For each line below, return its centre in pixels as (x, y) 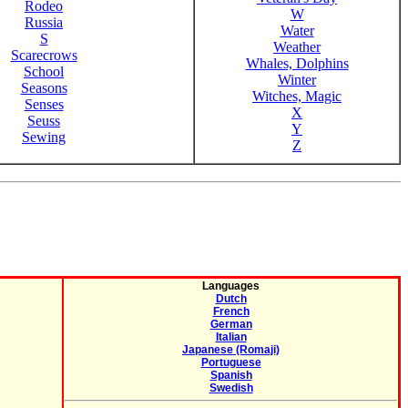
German (231, 324)
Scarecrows (44, 55)
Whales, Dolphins (297, 63)
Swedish (231, 388)
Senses (44, 104)
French (231, 311)
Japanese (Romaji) (231, 350)
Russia (44, 22)
